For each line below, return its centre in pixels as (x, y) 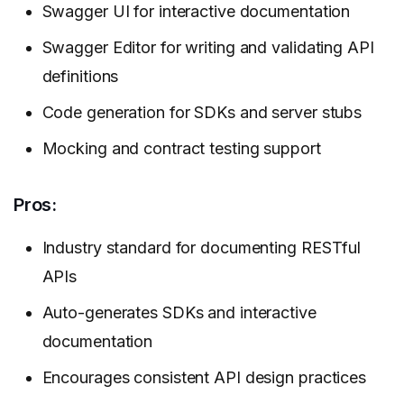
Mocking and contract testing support (181, 149)
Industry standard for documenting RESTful (202, 247)
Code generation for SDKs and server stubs (202, 113)
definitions (80, 77)
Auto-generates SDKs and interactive (179, 312)
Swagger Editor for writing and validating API (208, 48)
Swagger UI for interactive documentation (196, 12)
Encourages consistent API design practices (204, 377)
